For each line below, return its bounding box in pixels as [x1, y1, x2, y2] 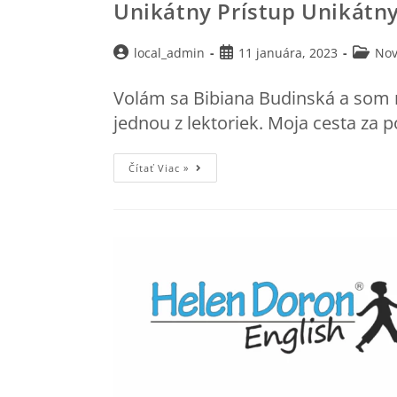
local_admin [134, 43, 205, 61]
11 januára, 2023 [238, 43, 338, 61]
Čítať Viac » [128, 160, 189, 175]
